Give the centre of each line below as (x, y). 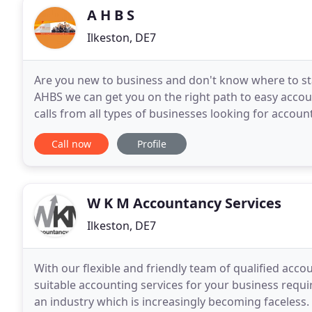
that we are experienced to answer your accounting (170, 130)
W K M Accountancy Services (184, 203)
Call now (71, 144)
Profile (152, 144)
